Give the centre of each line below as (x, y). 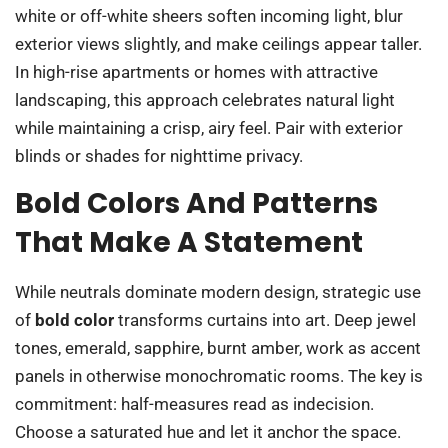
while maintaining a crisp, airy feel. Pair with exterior (209, 127)
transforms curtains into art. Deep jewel (265, 319)
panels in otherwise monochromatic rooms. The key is (219, 375)
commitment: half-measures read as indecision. (194, 403)
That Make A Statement (189, 242)
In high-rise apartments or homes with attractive (196, 71)
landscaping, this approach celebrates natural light (205, 99)
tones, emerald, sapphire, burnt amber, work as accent (218, 347)
